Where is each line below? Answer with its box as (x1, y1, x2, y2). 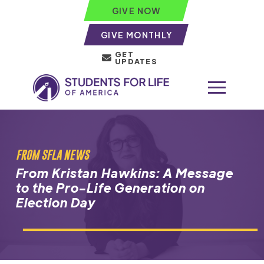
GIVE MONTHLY (100, 29, 173, 40)
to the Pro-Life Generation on (15, 179, 206, 196)
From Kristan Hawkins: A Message (15, 164, 234, 181)
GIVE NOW (111, 5, 161, 16)
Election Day (15, 194, 96, 210)
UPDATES (115, 57, 157, 66)
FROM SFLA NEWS (15, 147, 89, 161)
